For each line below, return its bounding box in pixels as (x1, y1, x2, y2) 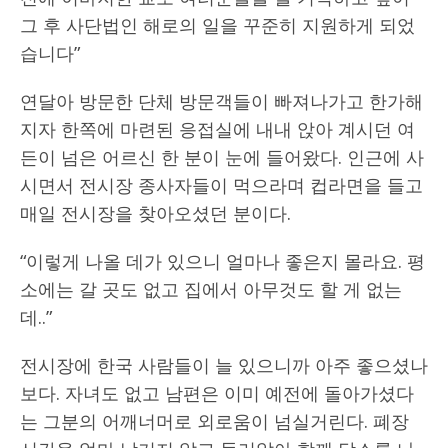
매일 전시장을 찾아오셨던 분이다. (20, 200, 291, 225)
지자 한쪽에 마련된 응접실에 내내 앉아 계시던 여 (20, 116, 415, 141)
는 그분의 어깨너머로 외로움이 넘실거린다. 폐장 (20, 408, 409, 433)
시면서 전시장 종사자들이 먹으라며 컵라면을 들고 (20, 172, 423, 197)
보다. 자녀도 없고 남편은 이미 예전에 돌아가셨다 (20, 380, 414, 405)
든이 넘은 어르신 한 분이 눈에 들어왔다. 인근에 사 (20, 144, 424, 169)
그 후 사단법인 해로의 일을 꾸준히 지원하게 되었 (20, 12, 415, 37)
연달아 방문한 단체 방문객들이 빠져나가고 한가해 (20, 88, 423, 113)
